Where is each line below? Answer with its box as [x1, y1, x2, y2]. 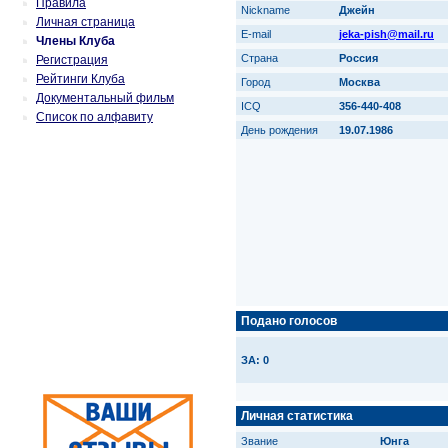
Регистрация [36, 53, 108, 67]
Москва [339, 76, 380, 88]
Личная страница [36, 15, 135, 29]
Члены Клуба [36, 34, 115, 48]
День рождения [241, 124, 330, 136]
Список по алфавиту [36, 110, 153, 124]
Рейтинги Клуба [36, 72, 125, 86]
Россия [339, 52, 378, 64]
